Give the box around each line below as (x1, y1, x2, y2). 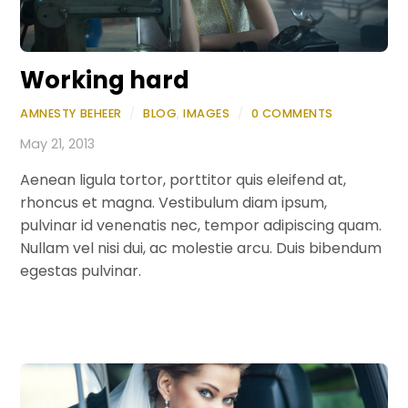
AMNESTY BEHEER (20, 106, 122, 122)
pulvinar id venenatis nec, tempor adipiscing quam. (20, 215, 382, 237)
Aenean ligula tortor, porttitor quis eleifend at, (20, 169, 347, 191)
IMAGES (183, 106, 230, 122)
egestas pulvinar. (20, 260, 142, 282)
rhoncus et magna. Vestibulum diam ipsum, (20, 192, 328, 214)
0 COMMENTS (250, 106, 333, 122)
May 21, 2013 (20, 134, 96, 153)
